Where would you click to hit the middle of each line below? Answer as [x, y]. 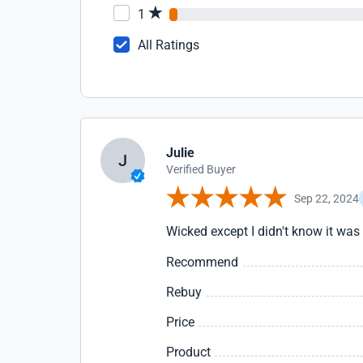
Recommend [203, 262]
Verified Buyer [201, 169]
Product [189, 352]
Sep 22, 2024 [327, 198]
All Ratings [169, 45]
